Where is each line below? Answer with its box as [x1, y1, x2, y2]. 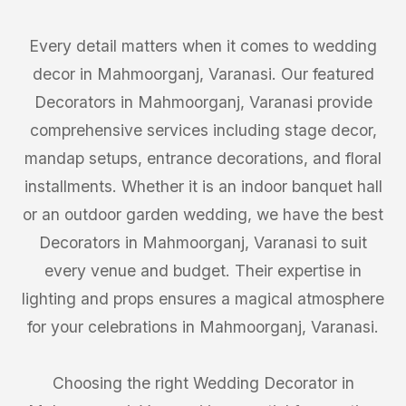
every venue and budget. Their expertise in [44, 261, 362, 280]
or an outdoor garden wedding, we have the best [23, 205, 383, 224]
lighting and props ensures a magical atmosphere [22, 289, 384, 308]
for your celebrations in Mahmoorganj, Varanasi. [27, 317, 379, 336]
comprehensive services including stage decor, [29, 121, 377, 140]
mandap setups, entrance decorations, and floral [24, 149, 382, 168]
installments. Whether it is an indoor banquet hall [24, 177, 382, 196]
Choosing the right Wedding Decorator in [52, 373, 354, 392]
